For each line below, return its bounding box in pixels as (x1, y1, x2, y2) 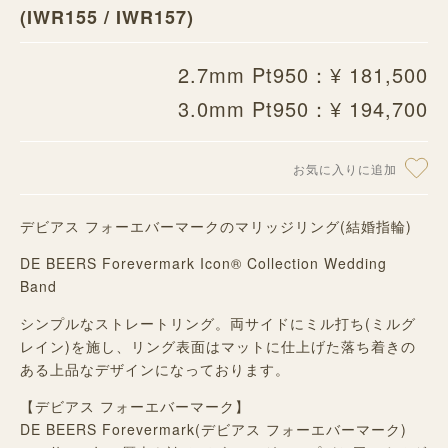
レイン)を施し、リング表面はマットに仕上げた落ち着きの (20, 335, 416, 356)
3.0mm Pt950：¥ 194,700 (178, 93, 428, 123)
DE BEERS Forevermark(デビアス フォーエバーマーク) (20, 418, 407, 439)
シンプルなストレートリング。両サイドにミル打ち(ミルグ (20, 312, 416, 333)
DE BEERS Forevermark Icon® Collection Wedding (20, 252, 387, 273)
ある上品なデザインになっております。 (20, 358, 290, 379)
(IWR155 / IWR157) (20, 3, 194, 30)
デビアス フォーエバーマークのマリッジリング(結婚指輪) (20, 215, 412, 236)
